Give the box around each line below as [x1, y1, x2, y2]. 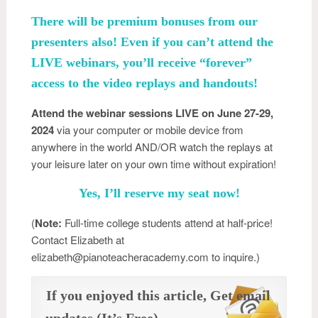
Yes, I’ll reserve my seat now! [78, 185, 240, 200]
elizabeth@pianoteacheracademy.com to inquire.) [31, 248, 260, 264]
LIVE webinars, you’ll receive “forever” [31, 55, 252, 70]
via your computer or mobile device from [57, 121, 243, 137]
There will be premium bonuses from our [31, 13, 258, 28]
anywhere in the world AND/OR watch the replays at [31, 138, 273, 154]
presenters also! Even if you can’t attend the [31, 34, 273, 49]
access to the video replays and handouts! [31, 75, 258, 90]
